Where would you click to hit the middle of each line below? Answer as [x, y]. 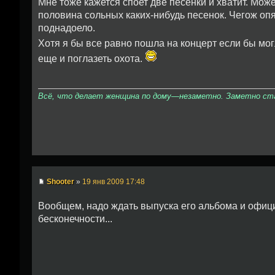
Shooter [60, 181]
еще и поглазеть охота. [91, 59]
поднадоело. [67, 28]
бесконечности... [75, 219]
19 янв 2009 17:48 [114, 181]
